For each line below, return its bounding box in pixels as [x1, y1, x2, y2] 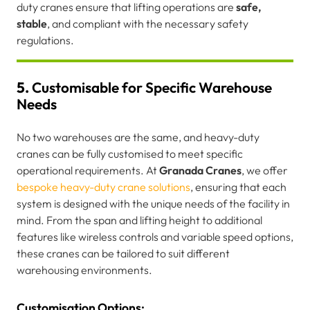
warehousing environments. [17, 262, 152, 277]
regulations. [17, 33, 74, 47]
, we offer [241, 163, 288, 177]
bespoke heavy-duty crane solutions [17, 179, 190, 194]
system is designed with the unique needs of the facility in [17, 196, 290, 210]
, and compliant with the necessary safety [47, 16, 248, 30]
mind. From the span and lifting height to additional [17, 212, 262, 227]
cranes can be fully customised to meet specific [17, 146, 243, 161]
